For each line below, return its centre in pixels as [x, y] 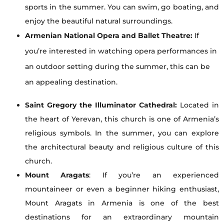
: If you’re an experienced [154, 175]
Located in [198, 105]
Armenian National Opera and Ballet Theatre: [109, 36]
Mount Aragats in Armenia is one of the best [122, 203]
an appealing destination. [71, 82]
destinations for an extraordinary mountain [122, 217]
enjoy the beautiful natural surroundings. [99, 21]
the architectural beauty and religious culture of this [122, 147]
